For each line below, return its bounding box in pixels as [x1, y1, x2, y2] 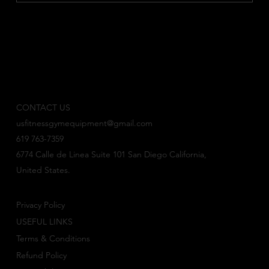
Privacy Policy [16, 199, 65, 211]
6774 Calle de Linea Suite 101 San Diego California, [16, 149, 207, 160]
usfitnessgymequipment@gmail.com [16, 118, 153, 129]
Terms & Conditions [16, 233, 90, 244]
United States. [16, 165, 70, 176]
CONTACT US [16, 102, 70, 113]
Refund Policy [16, 250, 67, 261]
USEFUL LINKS [16, 216, 73, 228]
